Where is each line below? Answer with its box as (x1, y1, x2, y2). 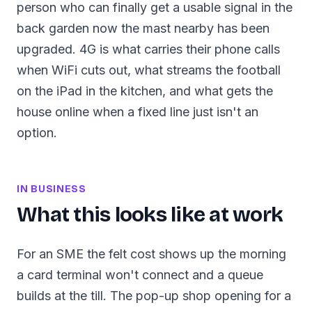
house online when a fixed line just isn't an (17, 104, 258, 119)
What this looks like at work (17, 202, 283, 227)
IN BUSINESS (17, 183, 86, 195)
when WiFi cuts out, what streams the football (17, 63, 281, 77)
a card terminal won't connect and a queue (17, 267, 263, 282)
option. (17, 125, 57, 140)
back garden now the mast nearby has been (17, 21, 270, 36)
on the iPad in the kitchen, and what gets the (17, 84, 273, 98)
